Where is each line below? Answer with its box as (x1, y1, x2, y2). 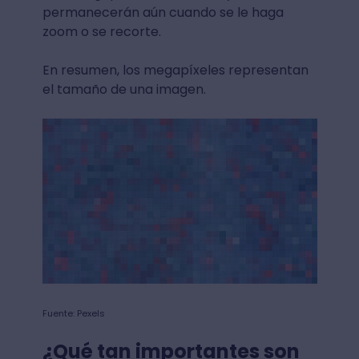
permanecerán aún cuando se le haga (42, 3, 284, 22)
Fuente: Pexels (42, 306, 105, 320)
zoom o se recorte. (42, 22, 161, 41)
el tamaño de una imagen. (42, 80, 206, 99)
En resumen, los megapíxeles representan (42, 61, 309, 79)
